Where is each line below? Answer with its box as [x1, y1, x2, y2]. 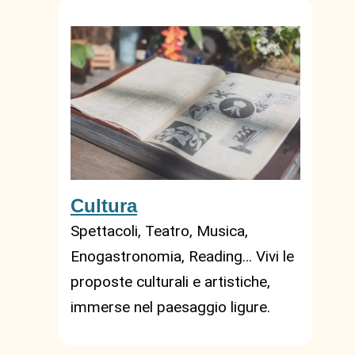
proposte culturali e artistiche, [71, 272, 270, 291]
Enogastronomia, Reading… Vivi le [71, 246, 294, 265]
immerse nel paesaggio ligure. [71, 297, 270, 316]
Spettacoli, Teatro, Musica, [71, 221, 248, 240]
